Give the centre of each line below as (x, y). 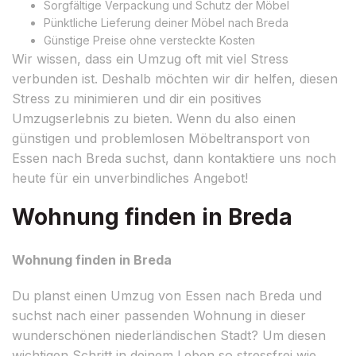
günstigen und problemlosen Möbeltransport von (161, 138)
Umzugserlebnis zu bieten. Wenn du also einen (154, 118)
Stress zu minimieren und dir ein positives (137, 98)
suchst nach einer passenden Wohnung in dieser (159, 315)
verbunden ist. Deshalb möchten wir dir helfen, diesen (175, 78)
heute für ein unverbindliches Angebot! (130, 178)
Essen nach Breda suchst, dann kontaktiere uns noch (174, 158)
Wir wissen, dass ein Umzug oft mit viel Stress (150, 58)
